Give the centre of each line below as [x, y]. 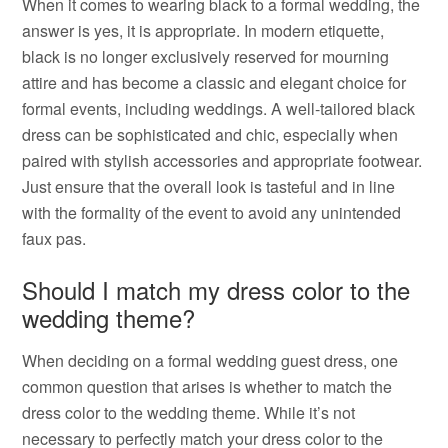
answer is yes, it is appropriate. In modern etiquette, [203, 30]
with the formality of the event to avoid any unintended [212, 212]
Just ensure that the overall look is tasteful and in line [209, 186]
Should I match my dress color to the [216, 289]
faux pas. [54, 238]
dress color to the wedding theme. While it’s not [189, 412]
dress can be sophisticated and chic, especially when [210, 134]
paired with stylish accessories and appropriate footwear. [222, 160]
